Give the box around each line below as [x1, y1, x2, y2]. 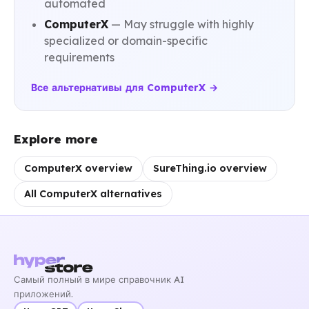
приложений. [14, 288, 73, 300]
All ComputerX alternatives [24, 188, 162, 201]
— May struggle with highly [108, 17, 255, 32]
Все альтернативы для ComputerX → [31, 81, 218, 94]
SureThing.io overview [153, 162, 267, 175]
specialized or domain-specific [44, 34, 208, 48]
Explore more [14, 132, 98, 147]
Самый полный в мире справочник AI [14, 274, 184, 286]
